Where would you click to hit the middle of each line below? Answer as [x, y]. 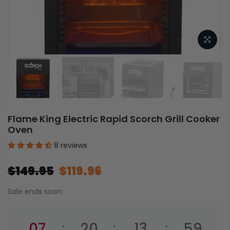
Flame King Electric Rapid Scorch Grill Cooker [114, 119]
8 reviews [71, 145]
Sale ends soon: [35, 191]
